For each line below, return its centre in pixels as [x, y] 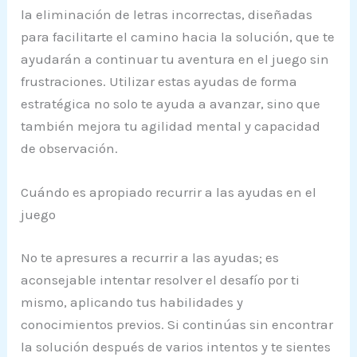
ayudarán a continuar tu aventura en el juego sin [175, 59]
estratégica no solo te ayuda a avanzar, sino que [171, 103]
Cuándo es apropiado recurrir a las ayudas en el [169, 192]
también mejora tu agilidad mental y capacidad [171, 126]
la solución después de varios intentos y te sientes [176, 346]
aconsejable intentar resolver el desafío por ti [161, 279]
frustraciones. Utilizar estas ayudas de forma [159, 81]
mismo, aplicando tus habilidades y [132, 302]
